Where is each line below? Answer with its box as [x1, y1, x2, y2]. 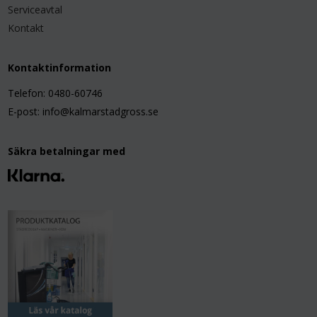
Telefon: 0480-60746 [8, 86, 103, 100]
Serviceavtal [8, 3, 63, 16]
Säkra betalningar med [8, 144, 126, 158]
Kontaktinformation [8, 61, 112, 74]
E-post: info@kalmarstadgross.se [8, 105, 159, 118]
